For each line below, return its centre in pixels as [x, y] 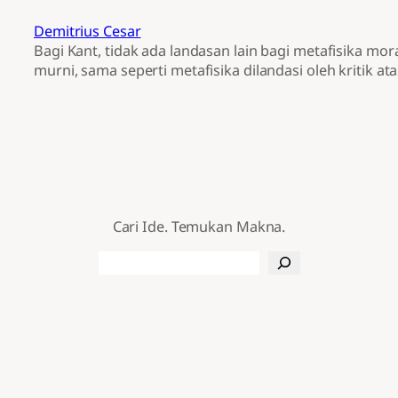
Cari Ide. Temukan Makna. [199, 227]
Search [120, 260]
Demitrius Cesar [88, 31]
